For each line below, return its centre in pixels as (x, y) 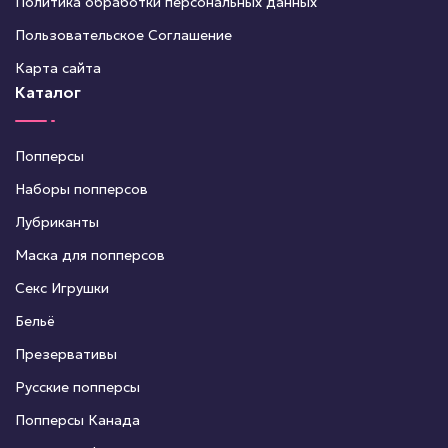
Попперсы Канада (77, 420)
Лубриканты (57, 222)
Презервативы (66, 354)
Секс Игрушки (62, 288)
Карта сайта (58, 68)
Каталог (48, 92)
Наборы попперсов (81, 189)
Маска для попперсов (90, 255)
